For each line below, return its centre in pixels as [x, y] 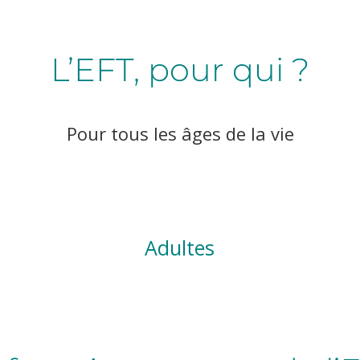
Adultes [180, 248]
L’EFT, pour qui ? [180, 69]
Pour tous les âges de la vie [180, 133]
